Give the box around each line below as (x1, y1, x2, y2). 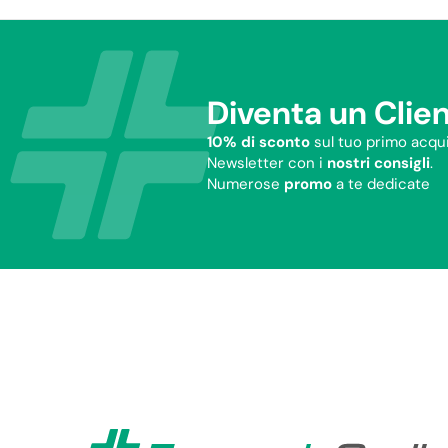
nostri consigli (327, 153, 431, 173)
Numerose (207, 174, 285, 194)
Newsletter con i (207, 153, 328, 173)
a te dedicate (336, 174, 431, 194)
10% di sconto (207, 132, 311, 152)
